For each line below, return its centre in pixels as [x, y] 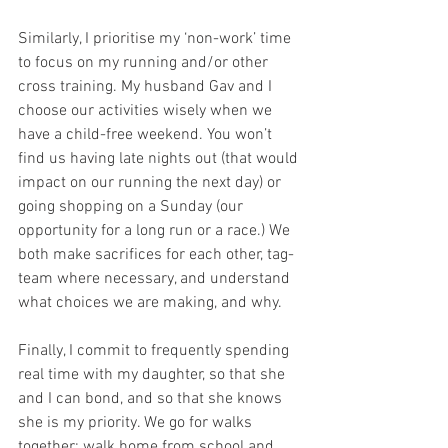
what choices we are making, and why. [150, 302]
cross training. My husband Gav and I [147, 86]
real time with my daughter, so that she [153, 374]
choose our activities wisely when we [147, 110]
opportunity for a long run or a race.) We [156, 230]
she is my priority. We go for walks [137, 422]
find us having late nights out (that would [160, 158]
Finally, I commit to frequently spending [155, 350]
